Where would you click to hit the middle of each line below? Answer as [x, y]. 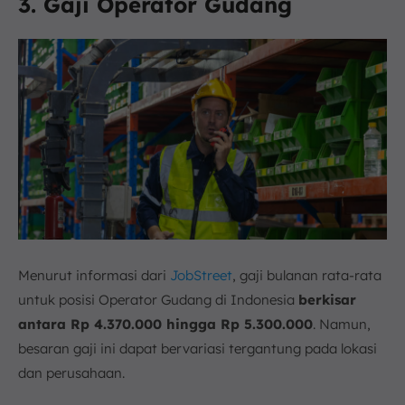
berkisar [327, 299]
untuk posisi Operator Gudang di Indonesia [158, 299]
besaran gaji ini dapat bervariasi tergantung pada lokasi [198, 348]
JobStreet [201, 275]
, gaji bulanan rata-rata [307, 275]
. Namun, [342, 324]
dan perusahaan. [71, 372]
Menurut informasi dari [94, 275]
